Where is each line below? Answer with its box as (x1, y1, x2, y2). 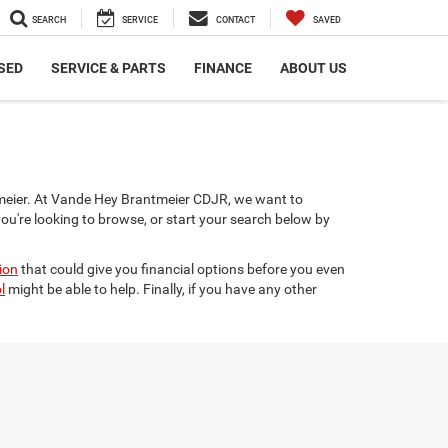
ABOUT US (280, 60, 347, 77)
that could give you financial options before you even (18, 261, 345, 277)
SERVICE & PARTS (51, 60, 166, 77)
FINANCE (194, 60, 252, 77)
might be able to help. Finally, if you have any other (5, 281, 317, 297)
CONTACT (216, 15, 255, 26)
